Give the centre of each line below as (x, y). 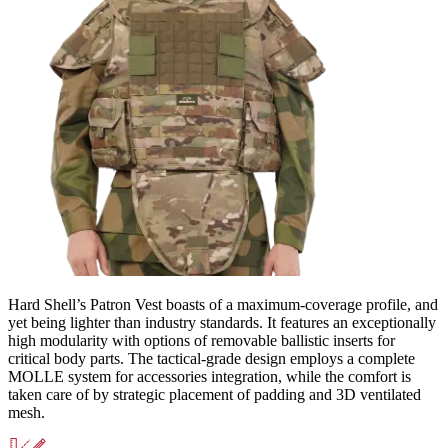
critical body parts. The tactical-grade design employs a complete (211, 359)
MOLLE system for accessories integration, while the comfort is (209, 377)
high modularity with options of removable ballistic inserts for (201, 341)
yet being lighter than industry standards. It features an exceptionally (222, 323)
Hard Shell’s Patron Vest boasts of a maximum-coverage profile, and (223, 305)
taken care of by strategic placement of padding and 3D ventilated (214, 395)
